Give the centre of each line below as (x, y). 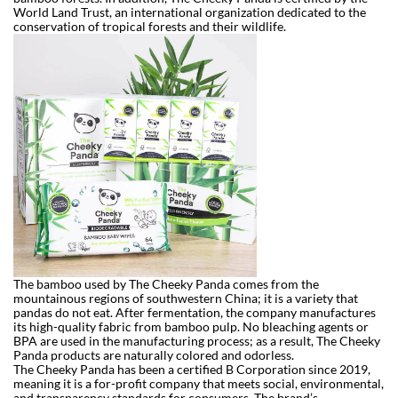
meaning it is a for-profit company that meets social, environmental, (199, 384)
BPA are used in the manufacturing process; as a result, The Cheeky (197, 341)
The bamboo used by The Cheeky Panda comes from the (166, 284)
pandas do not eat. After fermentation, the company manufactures (195, 313)
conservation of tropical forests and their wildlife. (150, 27)
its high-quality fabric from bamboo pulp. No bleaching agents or (191, 327)
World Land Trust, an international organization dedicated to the (190, 12)
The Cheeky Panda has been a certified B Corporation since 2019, (192, 370)
